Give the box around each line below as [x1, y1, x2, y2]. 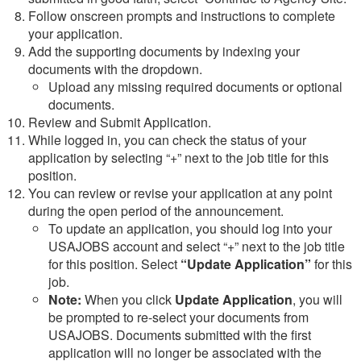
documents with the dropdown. [28, 59, 202, 78]
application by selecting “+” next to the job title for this [28, 147, 329, 167]
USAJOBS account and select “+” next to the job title [48, 236, 345, 255]
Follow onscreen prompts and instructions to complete [28, 6, 335, 25]
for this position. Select [48, 254, 180, 273]
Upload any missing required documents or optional [48, 77, 342, 96]
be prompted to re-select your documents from [48, 307, 309, 326]
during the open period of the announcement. [28, 201, 284, 220]
